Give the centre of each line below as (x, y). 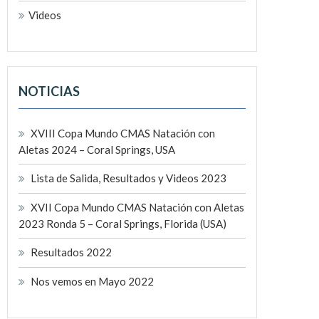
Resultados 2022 (71, 252)
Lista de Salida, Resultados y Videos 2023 (129, 178)
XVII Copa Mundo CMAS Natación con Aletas (137, 207)
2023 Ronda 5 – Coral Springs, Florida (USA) (122, 223)
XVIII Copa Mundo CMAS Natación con (123, 133)
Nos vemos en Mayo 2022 (92, 281)
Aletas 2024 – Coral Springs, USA (97, 149)
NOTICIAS (49, 91)
